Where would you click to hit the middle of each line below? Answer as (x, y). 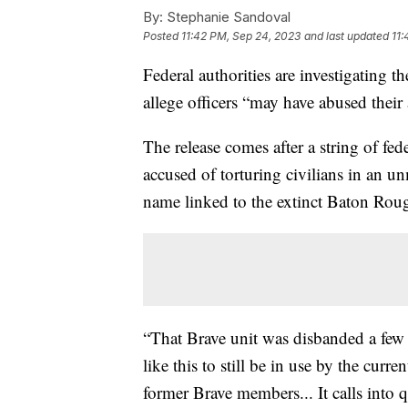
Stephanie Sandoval (227, 16)
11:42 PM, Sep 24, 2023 (241, 36)
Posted (162, 36)
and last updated (347, 36)
